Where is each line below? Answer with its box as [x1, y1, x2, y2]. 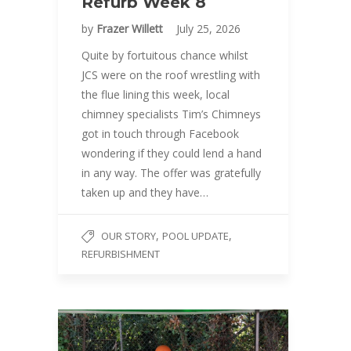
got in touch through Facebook [81, 125, 239, 141]
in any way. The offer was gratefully [81, 165, 261, 180]
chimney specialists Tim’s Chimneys [81, 106, 261, 121]
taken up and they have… [81, 184, 208, 200]
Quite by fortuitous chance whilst [81, 47, 248, 63]
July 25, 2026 [176, 20, 241, 36]
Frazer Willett [96, 20, 166, 36]
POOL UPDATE [162, 228, 229, 243]
